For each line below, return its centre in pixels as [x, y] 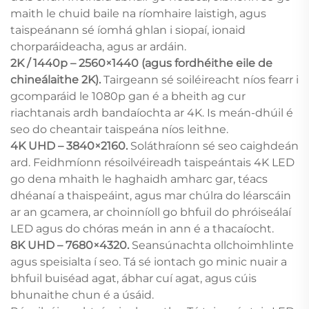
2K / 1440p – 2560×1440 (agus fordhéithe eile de [141, 63]
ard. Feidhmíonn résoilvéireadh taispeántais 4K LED [152, 162]
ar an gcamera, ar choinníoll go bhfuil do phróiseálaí [151, 212]
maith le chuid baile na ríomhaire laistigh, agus [138, 13]
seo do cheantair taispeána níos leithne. [119, 129]
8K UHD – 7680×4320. [71, 245]
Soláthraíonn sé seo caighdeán [215, 146]
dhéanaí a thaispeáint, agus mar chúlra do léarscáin [151, 195]
